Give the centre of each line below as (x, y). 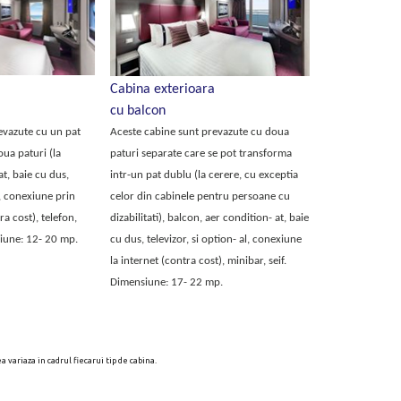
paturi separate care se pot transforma (200, 154)
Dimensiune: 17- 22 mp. (166, 282)
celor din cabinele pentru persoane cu (200, 196)
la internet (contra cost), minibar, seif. (198, 261)
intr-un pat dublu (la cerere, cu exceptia (204, 175)
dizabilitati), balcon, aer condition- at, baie (209, 218)
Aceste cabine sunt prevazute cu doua (199, 132)
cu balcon (137, 111)
